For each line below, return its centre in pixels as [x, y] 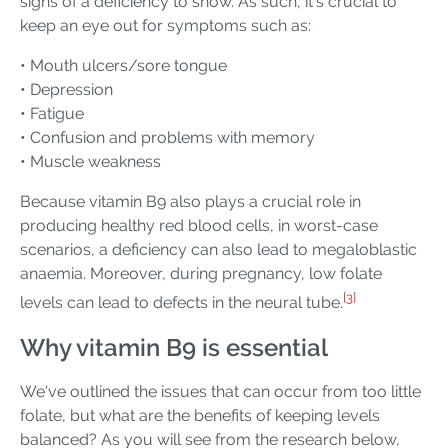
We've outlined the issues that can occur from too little [220, 391]
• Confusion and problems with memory [167, 138]
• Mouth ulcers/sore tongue [123, 66]
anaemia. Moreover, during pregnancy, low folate [201, 274]
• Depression [66, 90]
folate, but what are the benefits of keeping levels [200, 415]
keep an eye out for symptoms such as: [165, 26]
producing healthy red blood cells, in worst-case [199, 226]
